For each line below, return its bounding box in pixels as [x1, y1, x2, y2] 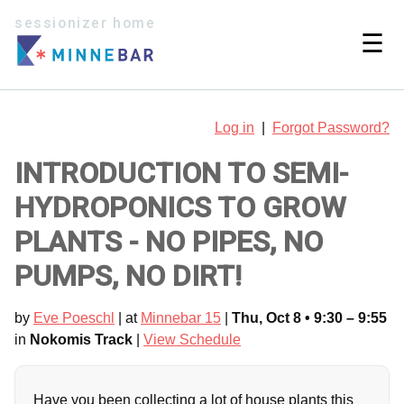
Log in [215, 119, 254, 135]
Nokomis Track [30, 331, 133, 347]
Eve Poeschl [33, 309, 115, 326]
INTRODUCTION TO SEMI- [14, 155, 348, 190]
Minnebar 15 [141, 309, 221, 326]
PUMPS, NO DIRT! [14, 258, 242, 293]
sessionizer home [14, 15, 156, 32]
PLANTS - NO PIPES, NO [14, 224, 323, 259]
